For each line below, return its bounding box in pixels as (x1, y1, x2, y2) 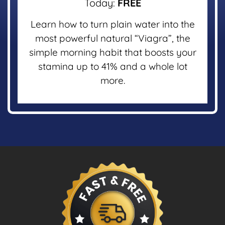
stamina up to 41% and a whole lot (38, 60, 187, 72)
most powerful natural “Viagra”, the (35, 32, 190, 44)
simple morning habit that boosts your (29, 46, 196, 58)
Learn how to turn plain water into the (30, 18, 195, 30)
